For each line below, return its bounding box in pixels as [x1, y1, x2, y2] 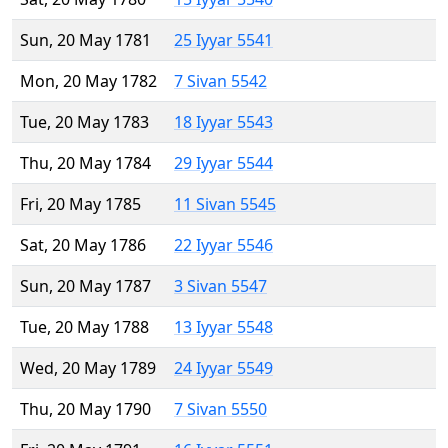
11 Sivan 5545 [174, 193, 276, 216]
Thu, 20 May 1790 [20, 398, 151, 421]
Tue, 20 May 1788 [20, 316, 149, 339]
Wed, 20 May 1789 [20, 357, 156, 380]
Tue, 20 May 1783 [20, 111, 149, 134]
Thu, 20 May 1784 [20, 152, 151, 175]
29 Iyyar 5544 [174, 152, 273, 175]
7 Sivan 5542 [174, 70, 267, 93]
